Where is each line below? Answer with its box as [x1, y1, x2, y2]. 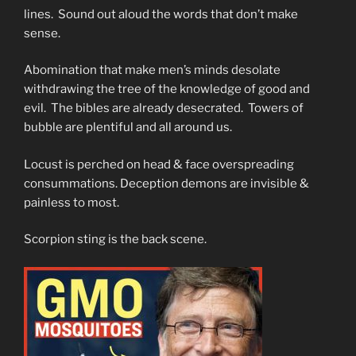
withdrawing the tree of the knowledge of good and [24, 82, 310, 97]
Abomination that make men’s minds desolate [24, 63, 281, 78]
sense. [24, 25, 60, 41]
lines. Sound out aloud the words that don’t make [24, 6, 298, 21]
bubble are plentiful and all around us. [24, 120, 232, 135]
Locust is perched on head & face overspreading [24, 157, 294, 172]
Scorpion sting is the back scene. [24, 232, 207, 247]
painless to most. [24, 195, 119, 210]
